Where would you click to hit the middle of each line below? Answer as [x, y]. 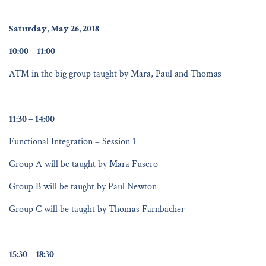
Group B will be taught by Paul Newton [83, 186]
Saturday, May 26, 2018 [54, 28]
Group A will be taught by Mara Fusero [83, 164]
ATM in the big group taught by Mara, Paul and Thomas [115, 74]
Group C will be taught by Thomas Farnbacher [97, 209]
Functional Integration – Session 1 [72, 141]
